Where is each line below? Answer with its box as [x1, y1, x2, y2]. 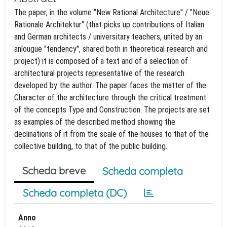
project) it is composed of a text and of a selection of [14, 56, 188, 66]
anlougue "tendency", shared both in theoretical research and [14, 44, 208, 54]
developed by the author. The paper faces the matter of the [14, 81, 206, 90]
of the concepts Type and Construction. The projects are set [14, 105, 210, 115]
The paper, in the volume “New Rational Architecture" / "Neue [14, 8, 209, 17]
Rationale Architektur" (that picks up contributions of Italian [14, 20, 204, 29]
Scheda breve [22, 164, 86, 177]
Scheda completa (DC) [23, 186, 127, 199]
